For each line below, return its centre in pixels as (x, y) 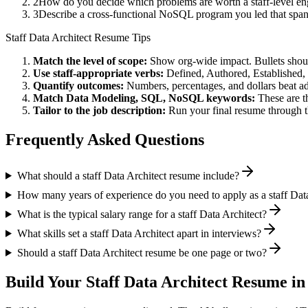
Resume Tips (121, 38)
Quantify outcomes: (78, 86)
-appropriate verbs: (118, 74)
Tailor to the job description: (99, 111)
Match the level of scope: (90, 61)
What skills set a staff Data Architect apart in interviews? (139, 233)
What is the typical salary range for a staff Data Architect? (142, 214)
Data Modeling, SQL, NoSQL (135, 98)
